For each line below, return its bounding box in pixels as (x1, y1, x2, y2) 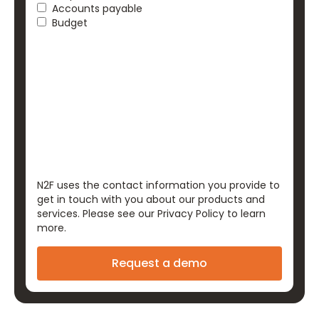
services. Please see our (37, 206, 157, 221)
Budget (52, 16, 88, 30)
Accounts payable (52, 1, 142, 16)
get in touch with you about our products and (37, 192, 265, 206)
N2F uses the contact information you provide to (37, 178, 280, 192)
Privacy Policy (157, 206, 224, 221)
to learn (224, 206, 266, 221)
